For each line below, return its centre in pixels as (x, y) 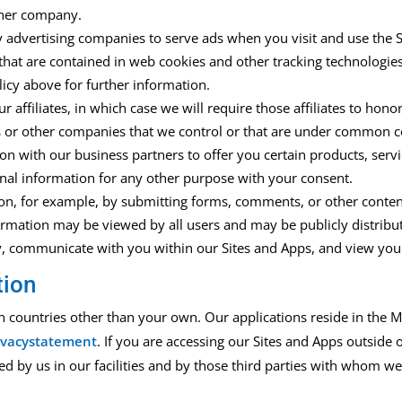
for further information (134, 85)
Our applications (258, 317)
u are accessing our (192, 341)
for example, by (71, 201)
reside (330, 317)
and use (347, 38)
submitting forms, (177, 201)
